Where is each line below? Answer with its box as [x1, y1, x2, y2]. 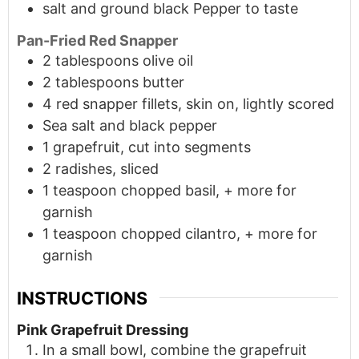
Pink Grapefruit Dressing [17, 321, 188, 339]
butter [143, 73, 184, 91]
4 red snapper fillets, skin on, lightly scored [42, 95, 334, 112]
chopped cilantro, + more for [121, 224, 317, 242]
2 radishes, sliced [42, 159, 159, 177]
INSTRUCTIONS [17, 287, 147, 309]
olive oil [143, 51, 193, 69]
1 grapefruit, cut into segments [42, 138, 251, 155]
